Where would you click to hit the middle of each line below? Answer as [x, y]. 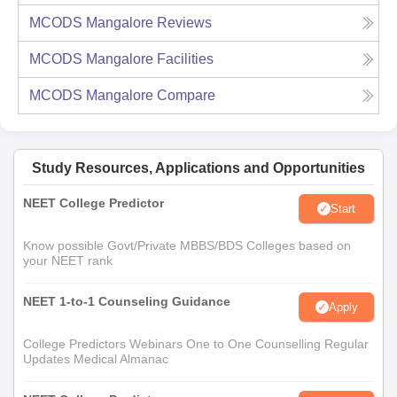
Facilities [185, 59]
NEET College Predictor [93, 203]
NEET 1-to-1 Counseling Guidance [127, 302]
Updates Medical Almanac [96, 359]
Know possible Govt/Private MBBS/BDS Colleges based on [187, 246]
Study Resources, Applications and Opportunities [198, 168]
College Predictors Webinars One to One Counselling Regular [196, 344]
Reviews [184, 23]
